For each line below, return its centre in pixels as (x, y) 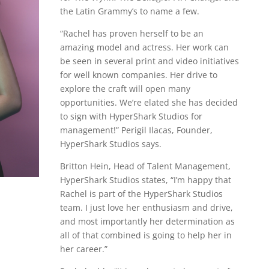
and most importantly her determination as (147, 222)
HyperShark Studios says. (110, 144)
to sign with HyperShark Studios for (131, 116)
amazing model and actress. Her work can (144, 47)
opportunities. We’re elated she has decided (149, 103)
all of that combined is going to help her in (146, 235)
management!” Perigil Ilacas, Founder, (136, 130)
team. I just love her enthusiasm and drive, (146, 208)
